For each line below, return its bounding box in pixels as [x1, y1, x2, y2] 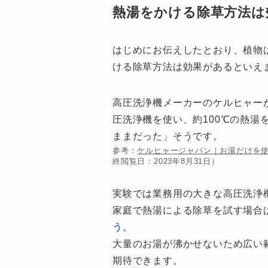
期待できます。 [112, 255, 183, 266]
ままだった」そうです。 [112, 131, 223, 142]
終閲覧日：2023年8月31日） [112, 157, 220, 166]
